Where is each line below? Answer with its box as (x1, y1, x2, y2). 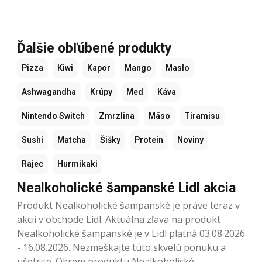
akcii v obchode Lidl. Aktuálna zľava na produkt (17, 212, 220, 226)
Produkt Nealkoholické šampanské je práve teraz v (17, 198, 240, 212)
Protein (135, 135, 163, 144)
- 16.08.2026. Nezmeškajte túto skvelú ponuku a (17, 240, 226, 254)
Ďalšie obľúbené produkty (17, 40, 172, 56)
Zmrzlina (99, 111, 135, 120)
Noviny (177, 135, 204, 144)
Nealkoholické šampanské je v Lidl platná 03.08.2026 (17, 226, 245, 240)
